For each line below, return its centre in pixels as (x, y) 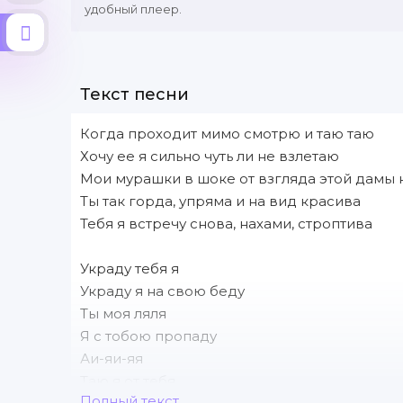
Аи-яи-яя (112, 358)
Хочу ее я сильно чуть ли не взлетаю (210, 156)
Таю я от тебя (128, 381)
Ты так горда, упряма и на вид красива (220, 201)
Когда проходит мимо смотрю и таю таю (227, 134)
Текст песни (134, 94)
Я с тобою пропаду (148, 336)
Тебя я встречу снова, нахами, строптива (226, 224)
